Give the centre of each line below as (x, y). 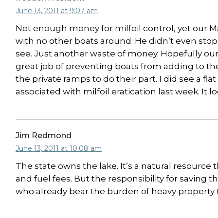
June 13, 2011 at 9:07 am (57, 11)
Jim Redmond (44, 136)
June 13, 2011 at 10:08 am (59, 148)
